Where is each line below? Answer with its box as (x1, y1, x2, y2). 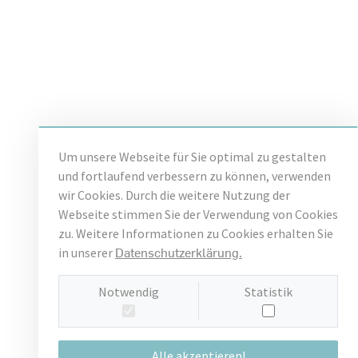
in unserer (58, 245, 115, 261)
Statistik (244, 284, 292, 300)
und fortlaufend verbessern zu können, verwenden (58, 168, 331, 184)
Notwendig (98, 284, 159, 300)
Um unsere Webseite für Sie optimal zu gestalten (58, 149, 326, 165)
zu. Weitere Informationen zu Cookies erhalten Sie (58, 225, 333, 241)
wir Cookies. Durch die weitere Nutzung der (58, 187, 290, 203)
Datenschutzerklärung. (115, 243, 242, 261)
